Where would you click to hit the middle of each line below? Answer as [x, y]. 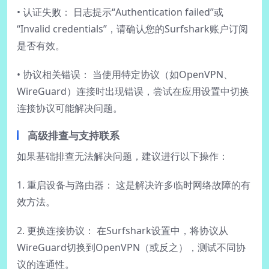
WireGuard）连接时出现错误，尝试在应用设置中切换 [133, 92]
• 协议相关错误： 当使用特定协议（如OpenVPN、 [125, 75]
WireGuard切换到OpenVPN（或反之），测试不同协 [131, 248]
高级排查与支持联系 [74, 136]
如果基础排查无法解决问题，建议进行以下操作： [122, 156]
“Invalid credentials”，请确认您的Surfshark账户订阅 [132, 29]
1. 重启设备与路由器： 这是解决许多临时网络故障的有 [134, 185]
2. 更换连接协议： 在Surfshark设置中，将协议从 [122, 231]
